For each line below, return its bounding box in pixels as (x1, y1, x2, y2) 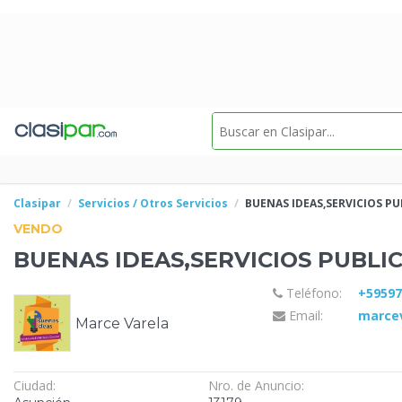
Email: (284, 307, 323, 325)
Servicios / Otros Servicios (78, 196, 228, 211)
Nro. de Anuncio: (207, 376, 304, 394)
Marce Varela (75, 314, 169, 332)
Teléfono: (282, 284, 342, 301)
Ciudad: (13, 376, 56, 394)
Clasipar (13, 196, 61, 211)
